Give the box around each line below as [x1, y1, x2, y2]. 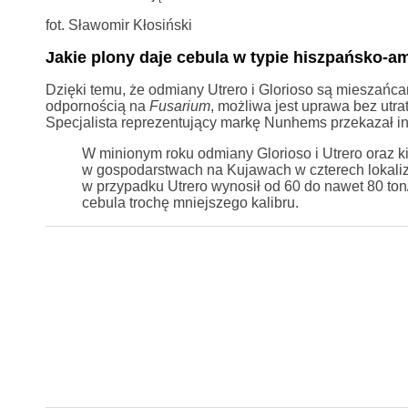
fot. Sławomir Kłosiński [45, 16, 192, 33]
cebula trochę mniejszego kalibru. [81, 194, 299, 210]
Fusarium [148, 97, 210, 114]
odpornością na [45, 97, 149, 114]
